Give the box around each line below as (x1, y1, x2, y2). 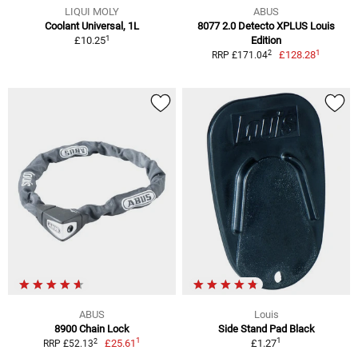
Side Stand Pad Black (217, 323, 315, 336)
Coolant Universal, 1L (45, 20, 139, 33)
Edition (251, 34, 281, 47)
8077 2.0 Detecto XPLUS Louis (197, 20, 335, 33)
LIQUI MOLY (65, 6, 119, 18)
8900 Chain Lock (54, 323, 129, 336)
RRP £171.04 (211, 50, 268, 62)
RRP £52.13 (42, 338, 93, 350)
